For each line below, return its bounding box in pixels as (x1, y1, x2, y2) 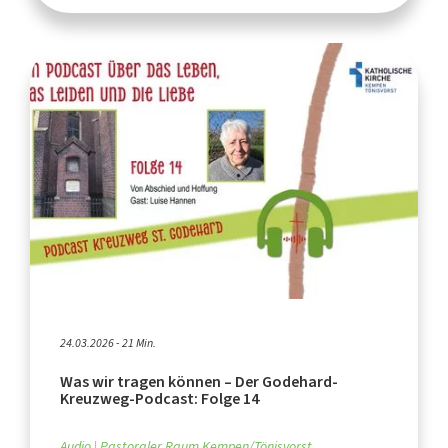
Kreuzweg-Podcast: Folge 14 (60, 388, 259, 410)
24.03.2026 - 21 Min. (60, 335, 156, 352)
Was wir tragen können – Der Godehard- (60, 371, 338, 393)
